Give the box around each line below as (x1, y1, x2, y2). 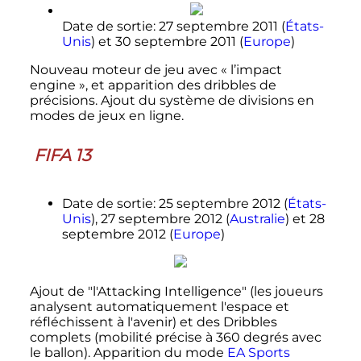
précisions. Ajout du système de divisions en (29, 92, 314, 108)
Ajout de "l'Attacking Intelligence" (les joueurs (29, 284, 323, 300)
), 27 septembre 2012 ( (90, 211, 230, 227)
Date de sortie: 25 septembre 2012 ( (61, 196, 288, 212)
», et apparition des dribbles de (78, 77, 276, 93)
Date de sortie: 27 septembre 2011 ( (61, 18, 285, 34)
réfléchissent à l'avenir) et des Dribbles (29, 314, 277, 330)
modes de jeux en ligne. (29, 107, 184, 123)
